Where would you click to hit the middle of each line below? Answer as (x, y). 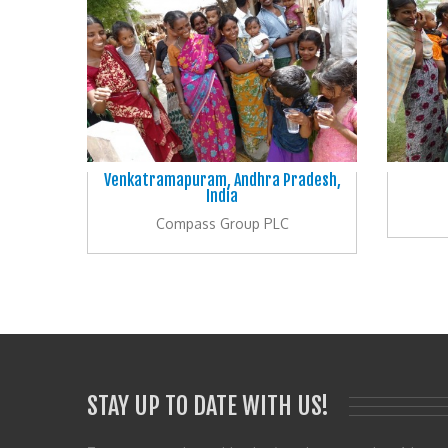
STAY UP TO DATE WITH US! (208, 405)
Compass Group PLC (222, 223)
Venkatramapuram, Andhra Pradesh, (222, 179)
